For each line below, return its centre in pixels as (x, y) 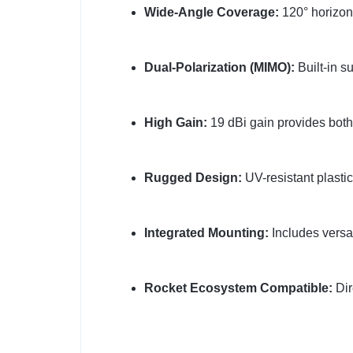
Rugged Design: (193, 178)
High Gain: (175, 123)
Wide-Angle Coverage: (211, 13)
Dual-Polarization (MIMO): (219, 68)
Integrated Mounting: (206, 233)
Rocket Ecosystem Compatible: (238, 288)
